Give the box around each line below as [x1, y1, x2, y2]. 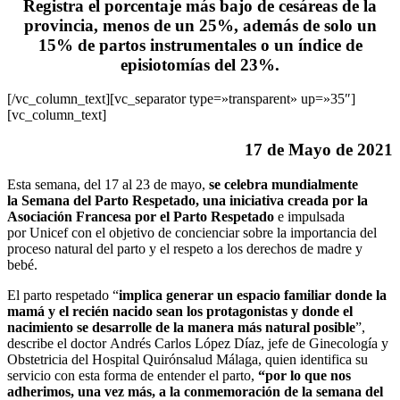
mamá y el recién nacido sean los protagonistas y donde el [7, 303, 353, 319]
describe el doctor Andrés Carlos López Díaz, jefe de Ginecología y [7, 335, 388, 351]
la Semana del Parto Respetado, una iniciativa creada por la [7, 192, 368, 208]
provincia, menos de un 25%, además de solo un [23, 15, 377, 35]
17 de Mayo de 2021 [245, 140, 393, 160]
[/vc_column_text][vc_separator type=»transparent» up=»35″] [7, 91, 355, 107]
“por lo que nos [258, 367, 351, 383]
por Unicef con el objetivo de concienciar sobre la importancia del [7, 224, 377, 240]
